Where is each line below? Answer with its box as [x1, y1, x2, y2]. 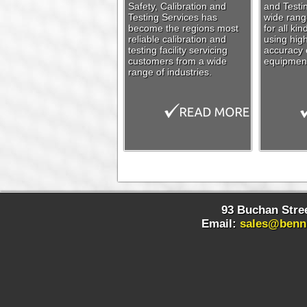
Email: [201, 217, 240, 230]
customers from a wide [128, 56, 227, 66]
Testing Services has [128, 12, 217, 23]
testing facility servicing [128, 45, 228, 56]
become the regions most [128, 23, 238, 34]
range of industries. [128, 66, 212, 77]
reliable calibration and [128, 34, 226, 45]
